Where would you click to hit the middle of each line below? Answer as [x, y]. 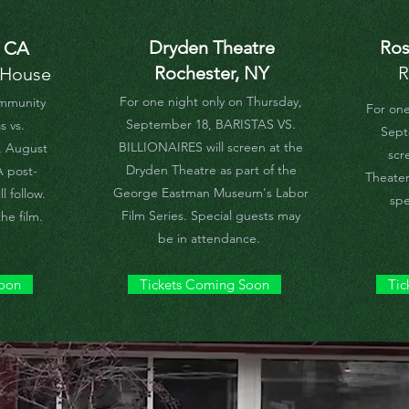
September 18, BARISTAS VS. [211, 124]
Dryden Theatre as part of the [211, 170]
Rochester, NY [211, 73]
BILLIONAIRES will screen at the [211, 147]
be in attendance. [211, 238]
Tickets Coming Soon [204, 284]
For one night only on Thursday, [211, 101]
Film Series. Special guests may [211, 215]
